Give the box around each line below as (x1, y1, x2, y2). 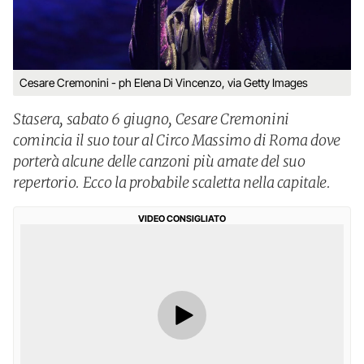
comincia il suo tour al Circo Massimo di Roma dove (13, 131, 341, 149)
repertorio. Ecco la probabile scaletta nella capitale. (13, 173, 331, 192)
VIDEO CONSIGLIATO (138, 213, 226, 224)
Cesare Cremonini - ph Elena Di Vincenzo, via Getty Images (19, 76, 308, 89)
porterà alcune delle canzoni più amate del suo (13, 152, 305, 171)
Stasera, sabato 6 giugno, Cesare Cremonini (13, 110, 289, 128)
